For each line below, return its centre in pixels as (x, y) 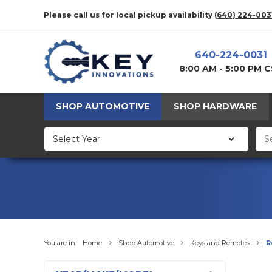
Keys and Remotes (220, 243)
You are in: (60, 243)
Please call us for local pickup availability (129, 15)
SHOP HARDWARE (215, 107)
